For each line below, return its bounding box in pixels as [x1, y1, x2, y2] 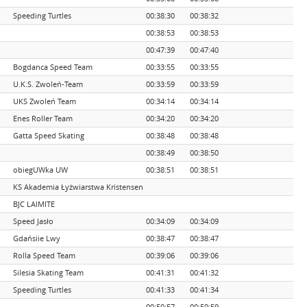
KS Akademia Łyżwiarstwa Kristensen [13, 182, 143, 192]
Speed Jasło [13, 216, 53, 226]
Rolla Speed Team [13, 250, 75, 260]
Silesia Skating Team [13, 267, 84, 278]
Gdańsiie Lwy [13, 233, 60, 243]
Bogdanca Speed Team [13, 62, 93, 72]
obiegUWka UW [13, 164, 68, 175]
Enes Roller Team [13, 113, 73, 123]
